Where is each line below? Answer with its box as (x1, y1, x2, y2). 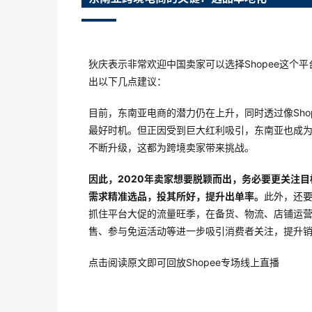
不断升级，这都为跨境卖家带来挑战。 (88, 141, 254, 154)
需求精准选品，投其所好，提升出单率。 (88, 190, 264, 203)
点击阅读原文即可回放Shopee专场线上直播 (88, 256, 279, 269)
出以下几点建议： (88, 75, 166, 88)
